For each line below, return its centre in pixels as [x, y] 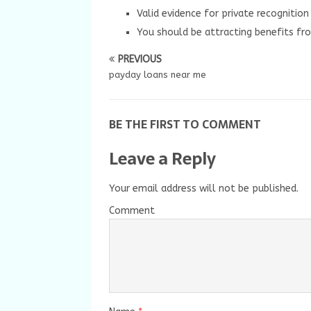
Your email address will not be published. [204, 188]
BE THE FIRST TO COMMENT [185, 124]
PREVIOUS [140, 59]
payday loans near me [158, 75]
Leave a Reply [162, 159]
